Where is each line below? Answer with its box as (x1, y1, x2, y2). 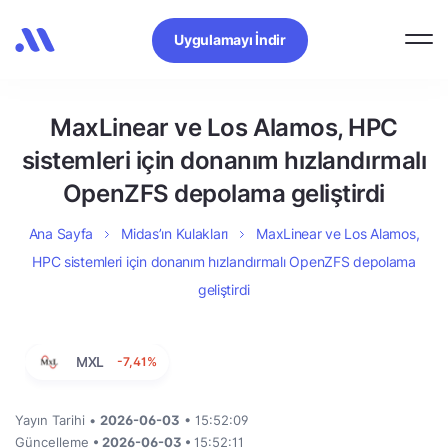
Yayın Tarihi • (15, 412, 100, 428)
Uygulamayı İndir (174, 30, 286, 48)
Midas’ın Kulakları (121, 225, 229, 242)
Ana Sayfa (28, 225, 94, 242)
